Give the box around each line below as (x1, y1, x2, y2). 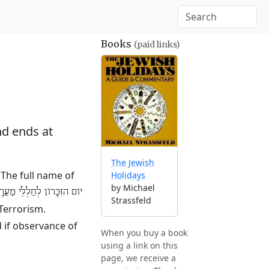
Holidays (111, 169, 145, 181)
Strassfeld (111, 195, 151, 207)
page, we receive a (101, 252, 176, 264)
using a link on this (101, 240, 178, 252)
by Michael (111, 182, 155, 194)
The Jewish (111, 157, 154, 169)
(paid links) (134, 39, 180, 50)
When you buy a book (101, 227, 187, 239)
